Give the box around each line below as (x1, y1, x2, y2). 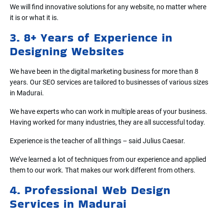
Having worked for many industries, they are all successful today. (10, 118, 205, 126)
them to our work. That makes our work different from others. (10, 166, 196, 174)
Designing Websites (10, 43, 124, 59)
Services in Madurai (10, 195, 127, 212)
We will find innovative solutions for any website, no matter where (10, 2, 206, 11)
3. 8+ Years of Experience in (10, 29, 173, 45)
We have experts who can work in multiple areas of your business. (10, 107, 207, 115)
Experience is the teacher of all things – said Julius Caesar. (10, 136, 185, 145)
